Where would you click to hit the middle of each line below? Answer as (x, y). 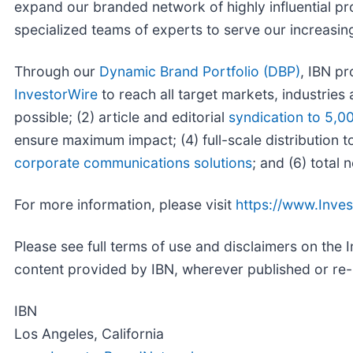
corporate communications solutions (133, 162)
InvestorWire (56, 94)
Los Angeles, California (89, 333)
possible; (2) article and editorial (121, 117)
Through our (57, 71)
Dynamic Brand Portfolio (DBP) (200, 71)
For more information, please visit (125, 204)
